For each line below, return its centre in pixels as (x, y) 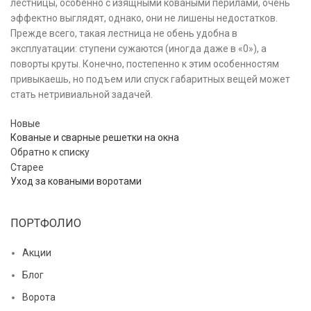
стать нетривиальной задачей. (82, 95)
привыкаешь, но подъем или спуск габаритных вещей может (150, 79)
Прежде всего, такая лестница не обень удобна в (124, 34)
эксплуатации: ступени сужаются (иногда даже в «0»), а (138, 49)
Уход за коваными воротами (76, 182)
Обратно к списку (50, 152)
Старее (27, 168)
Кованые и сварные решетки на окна (95, 138)
